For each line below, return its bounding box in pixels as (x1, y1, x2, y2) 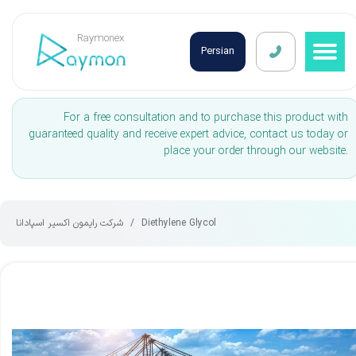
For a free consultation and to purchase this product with (64, 110, 348, 126)
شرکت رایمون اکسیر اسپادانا (16, 216, 123, 230)
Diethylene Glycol (141, 216, 216, 230)
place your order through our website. (164, 143, 348, 160)
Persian (201, 44, 234, 60)
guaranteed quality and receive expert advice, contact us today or (29, 126, 348, 143)
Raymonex (76, 31, 124, 47)
